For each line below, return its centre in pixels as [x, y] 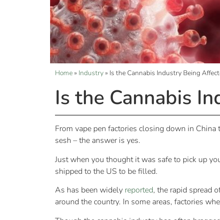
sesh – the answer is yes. [98, 141]
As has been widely [90, 190]
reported [139, 190]
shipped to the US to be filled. [106, 171]
